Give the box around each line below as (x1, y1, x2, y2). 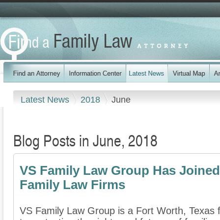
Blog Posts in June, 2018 (13, 129, 158, 151)
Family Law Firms (20, 178, 125, 192)
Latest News (21, 94, 72, 105)
